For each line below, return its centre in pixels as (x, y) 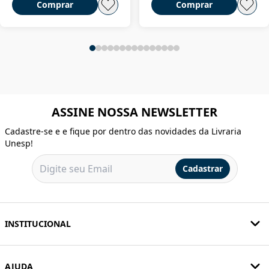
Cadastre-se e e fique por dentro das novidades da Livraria (123, 131)
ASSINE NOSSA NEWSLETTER (134, 112)
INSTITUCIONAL (38, 223)
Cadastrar (202, 168)
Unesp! (19, 143)
